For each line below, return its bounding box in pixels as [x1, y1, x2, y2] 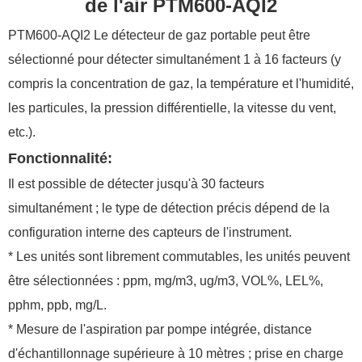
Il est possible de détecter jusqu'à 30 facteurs [8, 177, 264, 192]
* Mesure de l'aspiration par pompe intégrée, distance [8, 322, 312, 337]
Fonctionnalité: [8, 150, 112, 167]
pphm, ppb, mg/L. [8, 298, 107, 313]
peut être [260, 28, 310, 43]
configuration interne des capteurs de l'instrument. [8, 225, 292, 240]
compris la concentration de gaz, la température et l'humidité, [8, 77, 354, 91]
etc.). [8, 125, 36, 140]
